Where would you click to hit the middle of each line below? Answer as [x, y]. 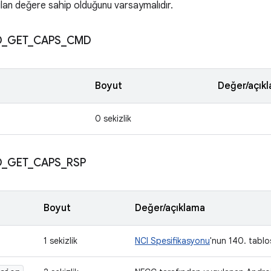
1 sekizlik [60, 241]
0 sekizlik [113, 119]
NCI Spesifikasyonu [172, 241]
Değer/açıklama [170, 208]
